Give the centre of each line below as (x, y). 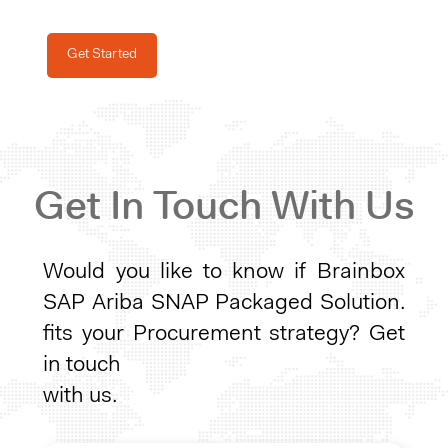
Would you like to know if (180, 272)
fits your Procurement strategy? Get (224, 334)
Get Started (102, 54)
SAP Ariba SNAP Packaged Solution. (224, 303)
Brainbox (360, 272)
